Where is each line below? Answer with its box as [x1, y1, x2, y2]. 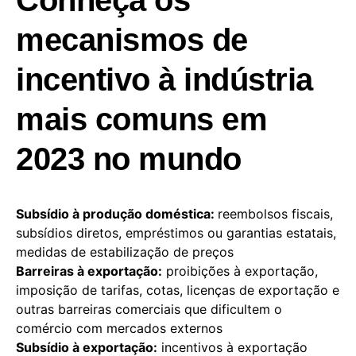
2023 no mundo [16, 141, 242, 177]
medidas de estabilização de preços [16, 244, 234, 261]
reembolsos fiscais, [218, 206, 333, 222]
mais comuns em [16, 102, 267, 137]
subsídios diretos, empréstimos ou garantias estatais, [16, 225, 336, 242]
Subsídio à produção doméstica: [16, 206, 218, 222]
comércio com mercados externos [16, 320, 222, 337]
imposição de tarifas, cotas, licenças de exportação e [16, 282, 339, 299]
